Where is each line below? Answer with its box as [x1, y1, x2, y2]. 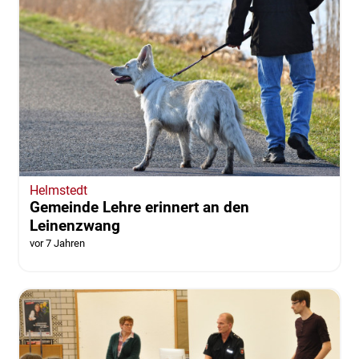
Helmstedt [29, 182, 87, 198]
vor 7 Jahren [29, 236, 85, 249]
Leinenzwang [29, 216, 120, 235]
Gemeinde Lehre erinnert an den [29, 197, 249, 216]
